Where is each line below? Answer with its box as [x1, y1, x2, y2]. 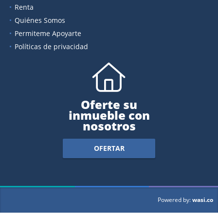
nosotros [82, 117, 136, 134]
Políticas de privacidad [15, 41, 88, 51]
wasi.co [192, 195, 213, 204]
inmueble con [68, 107, 150, 123]
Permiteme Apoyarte [15, 28, 81, 38]
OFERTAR [93, 144, 125, 153]
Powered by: [158, 196, 191, 204]
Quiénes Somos [15, 15, 65, 25]
